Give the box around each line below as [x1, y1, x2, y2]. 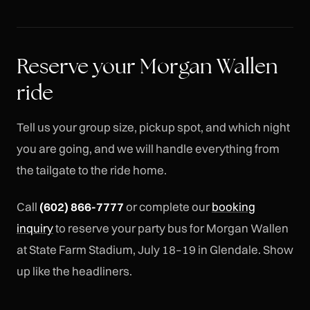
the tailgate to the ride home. [17, 163, 167, 178]
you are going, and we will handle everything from [17, 141, 280, 156]
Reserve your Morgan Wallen [17, 52, 278, 80]
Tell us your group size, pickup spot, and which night [17, 120, 290, 135]
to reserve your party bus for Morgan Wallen [53, 220, 289, 235]
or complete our [124, 199, 212, 214]
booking [212, 199, 255, 214]
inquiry [17, 220, 53, 235]
